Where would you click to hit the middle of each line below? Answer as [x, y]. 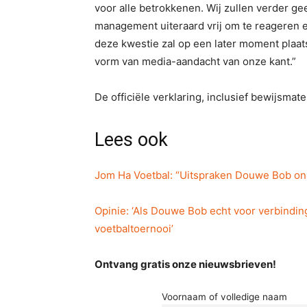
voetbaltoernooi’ [134, 229]
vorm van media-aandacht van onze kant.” [195, 61]
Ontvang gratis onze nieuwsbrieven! [185, 264]
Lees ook [131, 140]
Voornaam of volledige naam [224, 297]
